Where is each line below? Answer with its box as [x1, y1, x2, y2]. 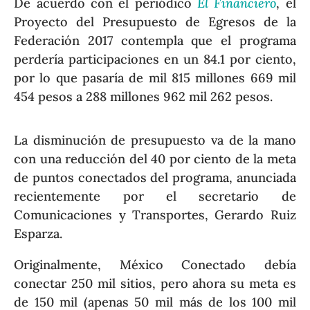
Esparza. [14, 225, 63, 241]
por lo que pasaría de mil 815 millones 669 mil [14, 69, 296, 86]
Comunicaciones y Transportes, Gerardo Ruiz [14, 206, 296, 223]
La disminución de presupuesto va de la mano [14, 131, 296, 148]
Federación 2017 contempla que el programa [14, 32, 296, 48]
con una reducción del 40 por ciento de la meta [14, 150, 296, 167]
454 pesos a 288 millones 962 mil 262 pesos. [14, 88, 273, 104]
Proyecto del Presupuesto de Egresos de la [14, 13, 296, 30]
